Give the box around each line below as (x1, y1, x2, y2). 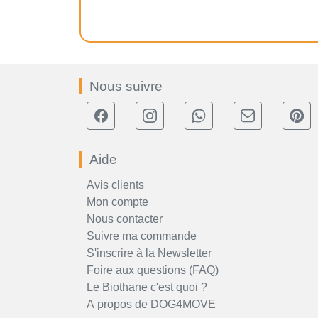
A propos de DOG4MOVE (87, 297, 216, 310)
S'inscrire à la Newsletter (87, 246, 212, 259)
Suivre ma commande (87, 229, 197, 242)
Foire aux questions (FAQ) (87, 263, 219, 276)
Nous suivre (89, 78, 163, 94)
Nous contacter (87, 212, 163, 225)
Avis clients (87, 178, 144, 191)
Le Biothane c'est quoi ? (87, 280, 207, 293)
